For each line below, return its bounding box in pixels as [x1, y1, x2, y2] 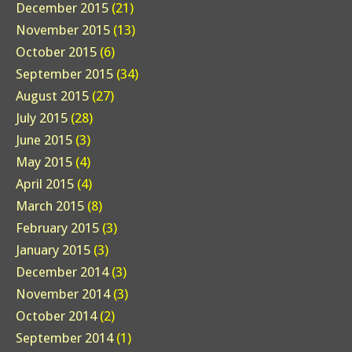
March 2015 [16, 198, 84, 214]
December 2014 [16, 264, 108, 280]
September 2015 [16, 66, 113, 82]
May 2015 [16, 154, 72, 170]
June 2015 [16, 132, 72, 148]
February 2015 [16, 220, 99, 236]
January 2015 [16, 242, 90, 258]
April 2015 [16, 176, 74, 192]
